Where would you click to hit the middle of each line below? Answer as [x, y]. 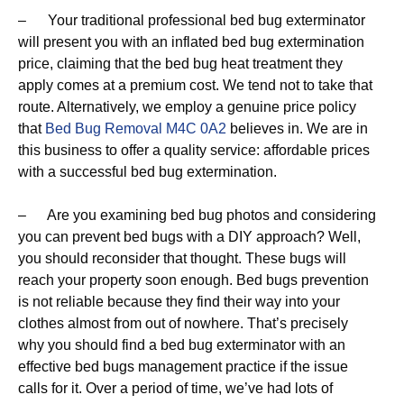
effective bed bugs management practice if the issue [183, 367]
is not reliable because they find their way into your [179, 302]
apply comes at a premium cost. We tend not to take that [195, 85]
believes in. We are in [297, 129]
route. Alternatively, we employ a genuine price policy [187, 107]
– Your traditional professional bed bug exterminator [192, 20]
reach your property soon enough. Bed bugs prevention [193, 280]
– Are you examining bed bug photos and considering [197, 215]
